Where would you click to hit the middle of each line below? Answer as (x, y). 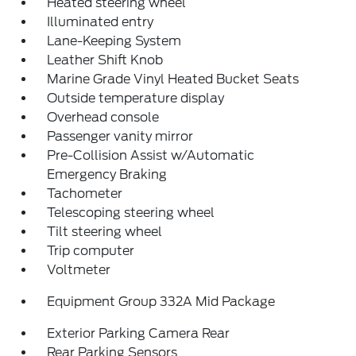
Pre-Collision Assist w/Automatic (151, 155)
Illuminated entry (101, 21)
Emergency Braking (107, 174)
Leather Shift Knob (105, 60)
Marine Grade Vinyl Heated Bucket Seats (173, 79)
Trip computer (91, 250)
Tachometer (85, 193)
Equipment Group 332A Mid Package (161, 301)
